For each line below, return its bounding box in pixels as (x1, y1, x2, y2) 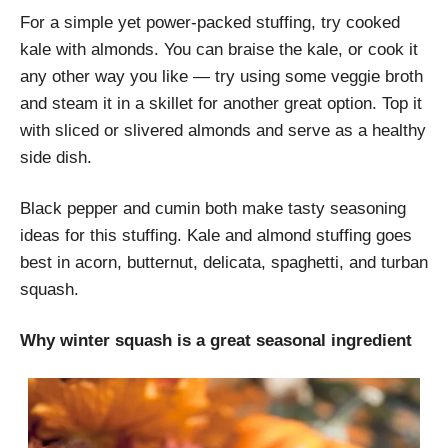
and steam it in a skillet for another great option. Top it (20, 93, 422, 113)
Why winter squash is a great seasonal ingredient (20, 330, 412, 350)
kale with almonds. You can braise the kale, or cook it (20, 39, 418, 59)
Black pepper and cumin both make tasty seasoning (20, 198, 406, 218)
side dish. (20, 147, 92, 167)
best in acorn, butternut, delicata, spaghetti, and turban (20, 252, 428, 272)
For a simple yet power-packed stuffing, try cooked (20, 12, 400, 32)
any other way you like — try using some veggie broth (20, 66, 423, 86)
